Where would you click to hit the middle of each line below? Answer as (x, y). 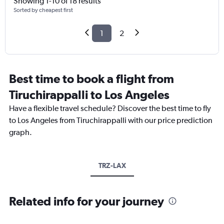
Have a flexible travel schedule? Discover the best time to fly (110, 108)
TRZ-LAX (112, 166)
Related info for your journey (86, 201)
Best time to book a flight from (91, 79)
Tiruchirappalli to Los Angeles (89, 95)
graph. (20, 132)
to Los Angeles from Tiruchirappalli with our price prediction (111, 120)
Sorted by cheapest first (43, 10)
